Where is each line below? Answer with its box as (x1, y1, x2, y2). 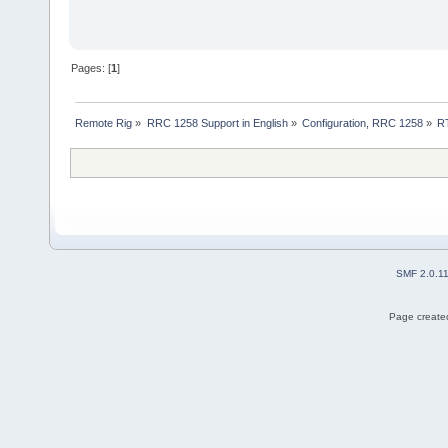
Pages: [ (71, 61, 112, 74)
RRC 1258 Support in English (146, 116, 288, 129)
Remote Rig (75, 116, 133, 129)
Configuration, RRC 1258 (301, 116, 423, 129)
